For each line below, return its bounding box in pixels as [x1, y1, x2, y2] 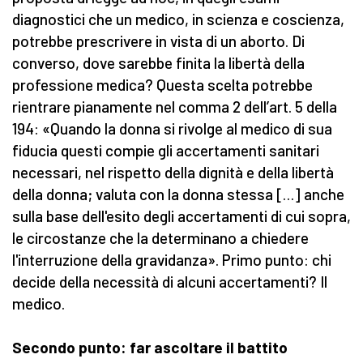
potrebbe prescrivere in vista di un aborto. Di [12, 32, 305, 51]
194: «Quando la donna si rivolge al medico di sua [12, 119, 332, 139]
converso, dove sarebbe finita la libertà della [12, 53, 305, 73]
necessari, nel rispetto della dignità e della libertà [12, 163, 334, 182]
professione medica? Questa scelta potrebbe [12, 75, 313, 95]
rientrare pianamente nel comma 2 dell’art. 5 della [12, 97, 337, 117]
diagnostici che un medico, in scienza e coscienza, [12, 10, 344, 29]
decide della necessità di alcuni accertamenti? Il [12, 272, 327, 292]
